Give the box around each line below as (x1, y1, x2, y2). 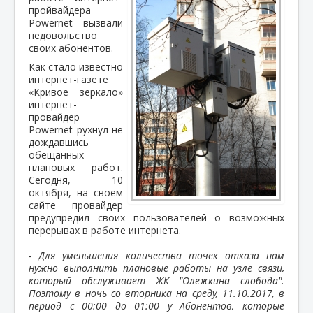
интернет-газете (29, 72, 108, 86)
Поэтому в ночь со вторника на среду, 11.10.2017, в (29, 286, 284, 300)
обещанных (29, 147, 84, 161)
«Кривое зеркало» (29, 85, 123, 99)
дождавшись (29, 135, 89, 149)
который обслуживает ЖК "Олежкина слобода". (29, 273, 284, 287)
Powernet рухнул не (29, 122, 123, 136)
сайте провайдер (29, 198, 123, 212)
